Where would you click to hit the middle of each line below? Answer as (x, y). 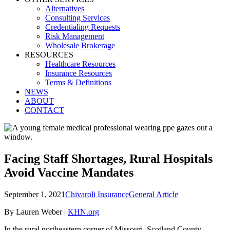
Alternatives (65, 8)
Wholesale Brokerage (80, 45)
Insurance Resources (79, 73)
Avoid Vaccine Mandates (69, 172)
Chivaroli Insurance (97, 194)
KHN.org (83, 212)
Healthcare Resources (80, 64)
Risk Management (75, 36)
